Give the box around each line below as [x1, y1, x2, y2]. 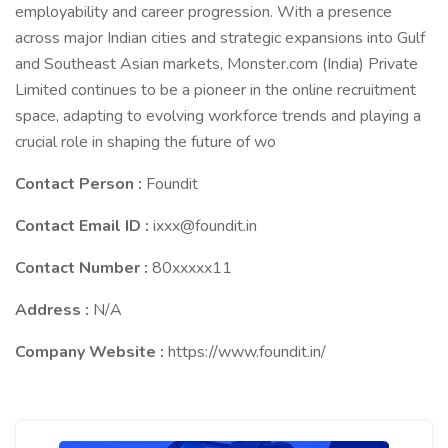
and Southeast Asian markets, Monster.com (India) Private [15, 53, 418, 75]
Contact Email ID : [15, 215, 153, 237]
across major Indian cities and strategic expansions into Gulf [15, 27, 425, 49]
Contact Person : [15, 173, 146, 195]
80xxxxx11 [152, 257, 232, 279]
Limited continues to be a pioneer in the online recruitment [15, 79, 416, 101]
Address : [15, 299, 93, 321]
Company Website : [15, 341, 168, 363]
